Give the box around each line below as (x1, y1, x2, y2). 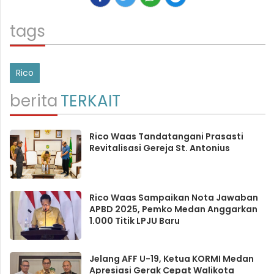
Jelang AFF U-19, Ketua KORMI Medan (89, 253, 254, 265)
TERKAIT (61, 90, 120, 113)
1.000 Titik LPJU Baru (89, 215, 180, 228)
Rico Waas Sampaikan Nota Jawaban (89, 191, 258, 204)
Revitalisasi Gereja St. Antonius (89, 142, 230, 155)
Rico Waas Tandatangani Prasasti (89, 130, 243, 143)
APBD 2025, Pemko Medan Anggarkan (89, 203, 257, 216)
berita (10, 90, 57, 113)
